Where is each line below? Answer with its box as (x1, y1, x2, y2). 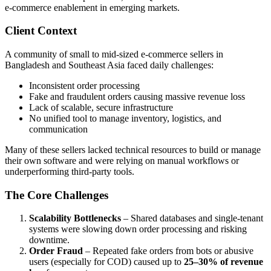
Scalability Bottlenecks (29, 213, 121, 224)
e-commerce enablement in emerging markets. (5, 2, 180, 13)
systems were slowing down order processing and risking (29, 224, 247, 235)
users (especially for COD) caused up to (29, 256, 184, 267)
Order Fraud (29, 246, 83, 256)
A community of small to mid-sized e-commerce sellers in (5, 49, 223, 60)
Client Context (5, 24, 77, 38)
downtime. (29, 235, 70, 246)
